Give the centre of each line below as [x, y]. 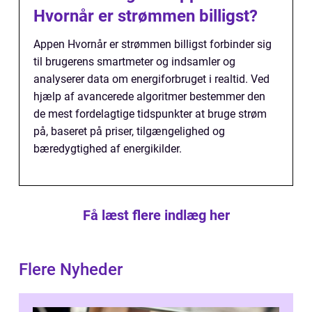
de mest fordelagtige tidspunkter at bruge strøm [150, 114]
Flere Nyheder [71, 269]
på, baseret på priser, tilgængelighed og [129, 131]
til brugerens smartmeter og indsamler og [134, 61]
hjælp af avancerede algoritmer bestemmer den [149, 96]
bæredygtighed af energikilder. [108, 148]
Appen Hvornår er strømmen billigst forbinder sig [153, 44]
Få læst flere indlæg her [156, 215]
